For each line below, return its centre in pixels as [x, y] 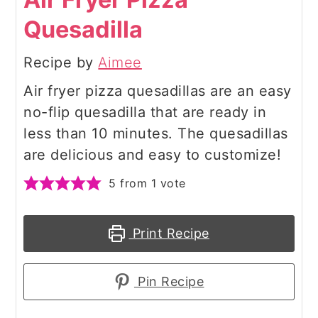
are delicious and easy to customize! [153, 155]
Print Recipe [169, 234]
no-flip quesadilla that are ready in [145, 113]
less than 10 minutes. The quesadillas [156, 134]
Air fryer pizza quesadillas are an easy [158, 91]
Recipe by [61, 63]
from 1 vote [151, 183]
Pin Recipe [169, 282]
